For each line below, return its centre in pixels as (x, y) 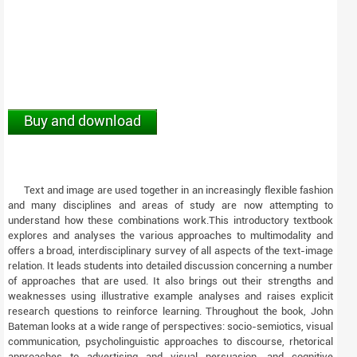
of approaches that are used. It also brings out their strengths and (171, 281)
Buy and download (82, 121)
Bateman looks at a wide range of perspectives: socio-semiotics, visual (171, 327)
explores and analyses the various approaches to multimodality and (171, 236)
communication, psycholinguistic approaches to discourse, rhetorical (171, 342)
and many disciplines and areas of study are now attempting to (171, 206)
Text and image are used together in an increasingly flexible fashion (178, 190)
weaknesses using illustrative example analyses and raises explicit (171, 296)
